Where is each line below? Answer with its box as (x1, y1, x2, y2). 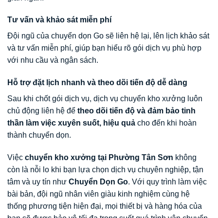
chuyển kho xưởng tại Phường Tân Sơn (25, 153, 173, 162)
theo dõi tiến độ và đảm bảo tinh (77, 107, 196, 115)
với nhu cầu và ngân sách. (7, 56, 98, 65)
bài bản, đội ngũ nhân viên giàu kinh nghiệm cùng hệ (7, 190, 190, 199)
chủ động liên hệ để (7, 107, 77, 115)
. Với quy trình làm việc (128, 178, 207, 186)
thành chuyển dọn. (7, 131, 71, 140)
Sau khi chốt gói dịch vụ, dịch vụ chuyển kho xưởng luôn (7, 94, 202, 103)
